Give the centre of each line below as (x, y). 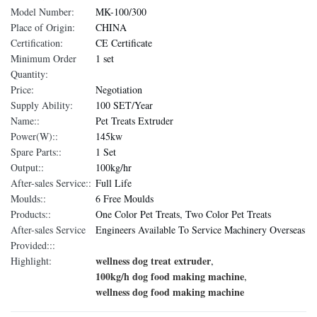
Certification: (37, 43)
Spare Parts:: (36, 152)
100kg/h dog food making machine (170, 276)
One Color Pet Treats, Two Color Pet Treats (183, 214)
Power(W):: (34, 136)
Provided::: (33, 245)
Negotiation (119, 90)
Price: (22, 90)
